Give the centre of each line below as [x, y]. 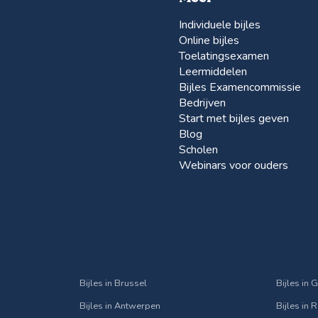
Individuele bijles [220, 24]
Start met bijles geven [234, 118]
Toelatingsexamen [224, 56]
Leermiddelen [213, 71]
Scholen [198, 149]
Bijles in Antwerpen [120, 306]
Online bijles [209, 40]
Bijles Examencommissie [240, 87]
